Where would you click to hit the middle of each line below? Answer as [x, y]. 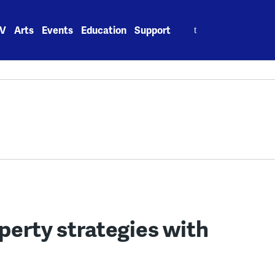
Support [153, 30]
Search [195, 23]
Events [58, 30]
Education [104, 30]
